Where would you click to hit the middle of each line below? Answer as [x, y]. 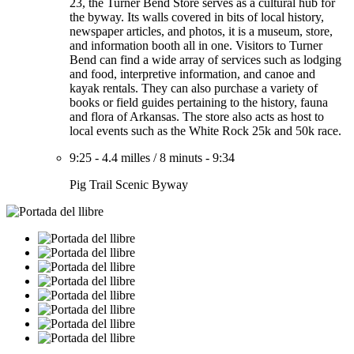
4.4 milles [126, 158]
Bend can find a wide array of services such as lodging [205, 60]
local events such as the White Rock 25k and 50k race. [205, 131]
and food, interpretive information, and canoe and [192, 74]
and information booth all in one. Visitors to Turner [196, 45]
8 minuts [181, 158]
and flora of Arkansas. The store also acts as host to [197, 117]
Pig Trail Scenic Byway [129, 185]
